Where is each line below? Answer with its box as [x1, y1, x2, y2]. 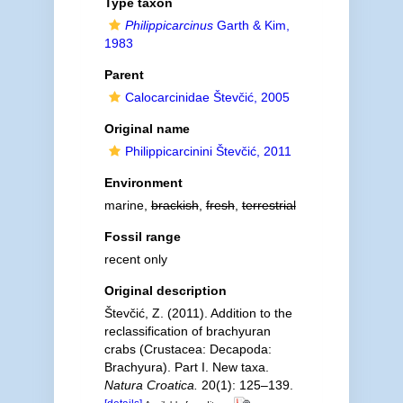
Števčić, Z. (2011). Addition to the [103, 306, 292, 320]
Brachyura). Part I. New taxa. [103, 360, 269, 374]
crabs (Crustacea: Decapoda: [103, 342, 272, 356]
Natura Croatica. [103, 378, 198, 392]
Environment [103, 175, 183, 190]
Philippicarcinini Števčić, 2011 [124, 144, 291, 158]
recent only [103, 252, 167, 266]
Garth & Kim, [212, 18, 290, 32]
